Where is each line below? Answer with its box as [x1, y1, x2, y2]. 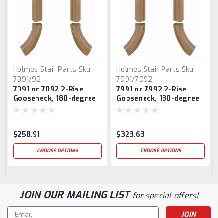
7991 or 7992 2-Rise [116, 85, 186, 94]
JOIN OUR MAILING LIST [19, 188, 132, 202]
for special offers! [132, 190, 199, 201]
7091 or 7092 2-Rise [13, 85, 83, 94]
